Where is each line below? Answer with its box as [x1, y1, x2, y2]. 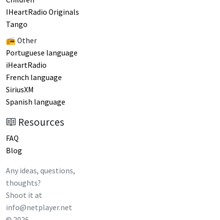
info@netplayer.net [6, 202, 72, 212]
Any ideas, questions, [6, 165, 75, 175]
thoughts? [6, 178, 41, 188]
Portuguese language [6, 48, 78, 57]
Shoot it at [6, 190, 42, 200]
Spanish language [6, 97, 65, 107]
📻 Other [6, 35, 37, 45]
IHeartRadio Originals [6, 7, 79, 17]
